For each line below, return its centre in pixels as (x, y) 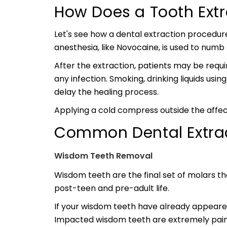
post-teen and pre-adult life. (114, 188)
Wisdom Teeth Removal (103, 156)
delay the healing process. (106, 92)
